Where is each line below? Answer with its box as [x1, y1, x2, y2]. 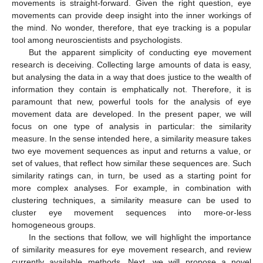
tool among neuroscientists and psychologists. [12, 35, 183, 45]
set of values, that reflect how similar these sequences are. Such [12, 158, 251, 168]
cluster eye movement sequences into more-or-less [12, 207, 251, 217]
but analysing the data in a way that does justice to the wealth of [12, 72, 251, 82]
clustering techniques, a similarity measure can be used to [12, 195, 251, 205]
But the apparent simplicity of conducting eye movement [28, 47, 251, 57]
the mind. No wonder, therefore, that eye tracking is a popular [12, 22, 251, 32]
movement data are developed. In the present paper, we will [12, 109, 251, 119]
